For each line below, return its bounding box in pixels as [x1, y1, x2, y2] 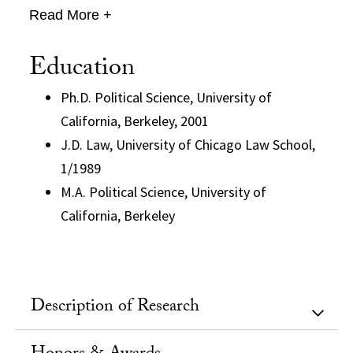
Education [29, 48, 136, 91]
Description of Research [31, 292, 200, 322]
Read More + [29, 6, 113, 23]
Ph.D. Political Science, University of [61, 87, 273, 106]
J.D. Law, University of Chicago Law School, [61, 135, 316, 154]
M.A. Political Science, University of [61, 182, 267, 201]
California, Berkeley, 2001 [61, 111, 210, 130]
